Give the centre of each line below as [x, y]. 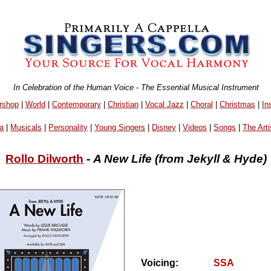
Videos [195, 128]
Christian [123, 104]
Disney [164, 128]
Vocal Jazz [164, 104]
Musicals [26, 128]
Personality [68, 128]
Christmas [237, 104]
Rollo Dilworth [45, 158]
